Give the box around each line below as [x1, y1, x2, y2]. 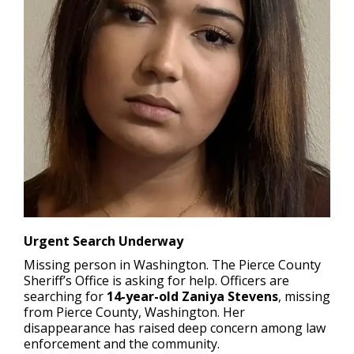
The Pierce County [209, 255, 321, 273]
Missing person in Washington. [24, 255, 209, 273]
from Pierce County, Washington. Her [24, 303, 245, 321]
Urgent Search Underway [24, 232, 183, 250]
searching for [24, 287, 107, 305]
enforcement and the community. [24, 334, 220, 352]
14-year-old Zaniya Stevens [107, 287, 278, 305]
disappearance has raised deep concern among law [24, 318, 326, 337]
